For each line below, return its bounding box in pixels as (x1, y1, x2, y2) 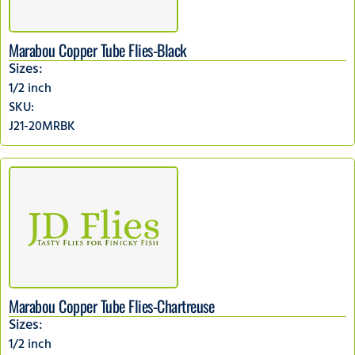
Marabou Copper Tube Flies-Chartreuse (9, 293, 214, 318)
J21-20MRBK (9, 115, 75, 139)
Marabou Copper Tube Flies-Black (9, 37, 187, 62)
